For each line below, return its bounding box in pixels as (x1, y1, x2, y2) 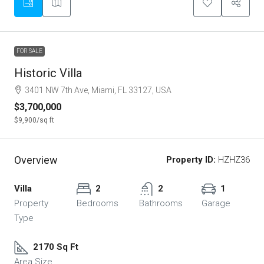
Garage (202, 198, 230, 209)
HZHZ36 (216, 154, 250, 166)
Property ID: (166, 154, 216, 166)
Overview (14, 154, 58, 167)
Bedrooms (77, 198, 118, 209)
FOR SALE (16, 48, 42, 55)
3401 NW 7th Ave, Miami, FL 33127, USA (25, 85, 171, 95)
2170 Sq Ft (33, 242, 78, 253)
